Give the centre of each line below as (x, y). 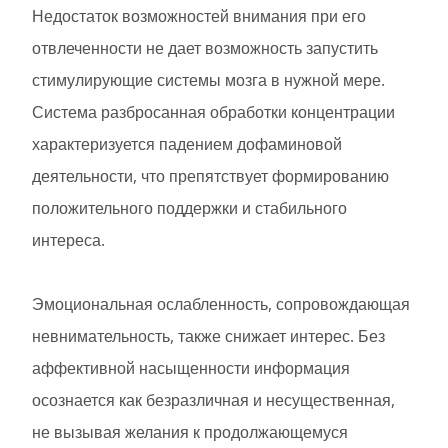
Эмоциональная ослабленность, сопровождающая (221, 304)
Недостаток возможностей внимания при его (199, 16)
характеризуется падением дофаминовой (187, 144)
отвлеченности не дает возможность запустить (205, 48)
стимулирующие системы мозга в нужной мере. (208, 80)
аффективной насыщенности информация (191, 368)
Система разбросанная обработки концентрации (213, 112)
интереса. (68, 240)
